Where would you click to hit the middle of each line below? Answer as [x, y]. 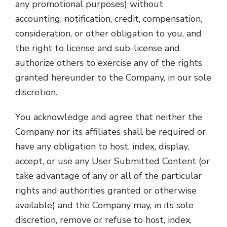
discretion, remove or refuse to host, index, [103, 220]
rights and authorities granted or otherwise [106, 191]
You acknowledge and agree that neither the [109, 117]
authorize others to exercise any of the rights [109, 63]
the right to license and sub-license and [98, 48]
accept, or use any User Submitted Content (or [112, 161]
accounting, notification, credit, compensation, [109, 19]
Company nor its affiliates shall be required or [110, 132]
